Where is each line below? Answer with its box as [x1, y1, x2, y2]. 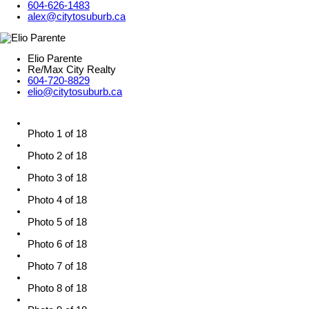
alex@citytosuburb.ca [28, 10, 126, 22]
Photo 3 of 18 [28, 172, 87, 184]
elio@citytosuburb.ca [28, 86, 122, 98]
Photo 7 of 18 [28, 261, 87, 272]
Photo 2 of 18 [28, 150, 87, 162]
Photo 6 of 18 [28, 239, 87, 250]
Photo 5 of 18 [28, 217, 87, 228]
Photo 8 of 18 [28, 283, 87, 295]
